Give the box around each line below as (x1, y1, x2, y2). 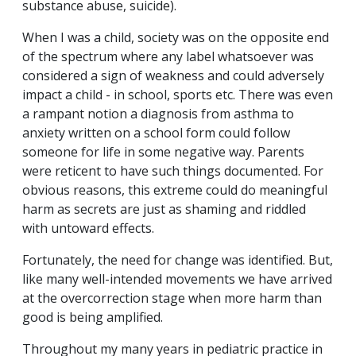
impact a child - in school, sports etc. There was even (22, 86, 333, 104)
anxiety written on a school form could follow (22, 124, 290, 142)
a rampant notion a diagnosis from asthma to (22, 105, 294, 123)
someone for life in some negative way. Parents (22, 143, 304, 161)
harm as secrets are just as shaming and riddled (22, 200, 306, 219)
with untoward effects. (22, 219, 154, 238)
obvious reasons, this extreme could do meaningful (22, 181, 327, 199)
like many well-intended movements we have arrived (22, 270, 332, 288)
